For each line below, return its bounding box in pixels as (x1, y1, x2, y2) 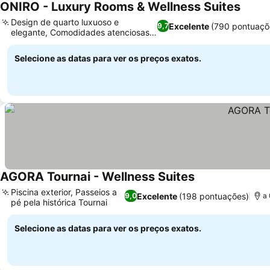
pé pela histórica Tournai (11, 197, 107, 207)
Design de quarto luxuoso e (11, 17, 119, 27)
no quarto (11, 37, 49, 48)
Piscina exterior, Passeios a (11, 187, 117, 197)
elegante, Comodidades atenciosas (11, 27, 149, 37)
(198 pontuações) (179, 190, 250, 201)
